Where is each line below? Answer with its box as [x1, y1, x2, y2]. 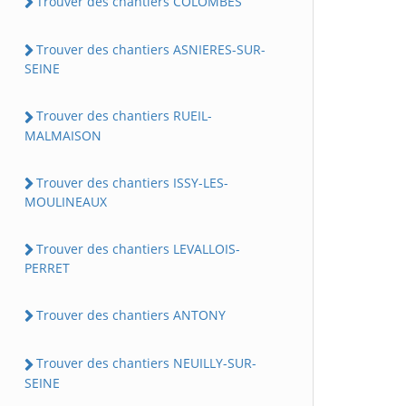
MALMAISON [24, 126, 101, 144]
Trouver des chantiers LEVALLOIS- [36, 239, 240, 257]
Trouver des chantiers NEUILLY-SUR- [36, 354, 256, 372]
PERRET [24, 259, 70, 276]
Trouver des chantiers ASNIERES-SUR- [36, 41, 266, 58]
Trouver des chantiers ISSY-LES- [36, 173, 228, 191]
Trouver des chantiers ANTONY [36, 306, 226, 324]
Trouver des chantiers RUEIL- [36, 107, 212, 125]
